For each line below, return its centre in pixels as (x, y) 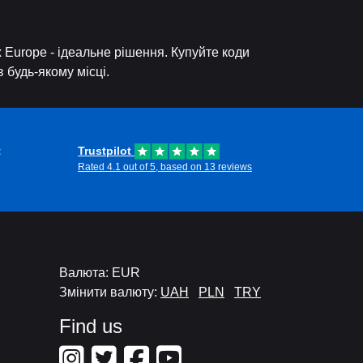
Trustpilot (106, 151)
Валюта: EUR (100, 273)
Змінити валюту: (110, 292)
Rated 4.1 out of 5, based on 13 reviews (165, 167)
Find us (91, 326)
